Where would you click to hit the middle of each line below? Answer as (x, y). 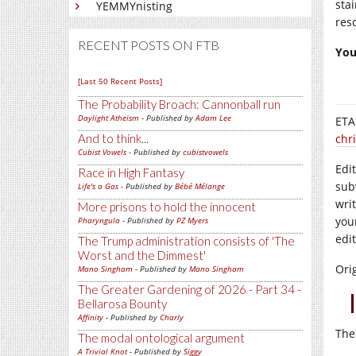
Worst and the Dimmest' (142, 255)
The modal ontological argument (161, 338)
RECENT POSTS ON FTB (149, 45)
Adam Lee (213, 118)
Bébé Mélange (200, 186)
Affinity (91, 317)
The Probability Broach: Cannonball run (179, 104)
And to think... (113, 138)
